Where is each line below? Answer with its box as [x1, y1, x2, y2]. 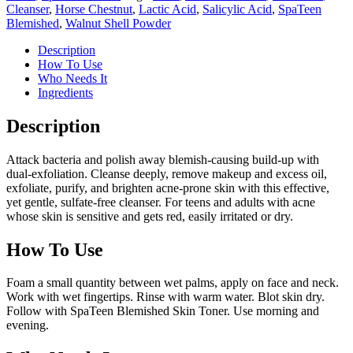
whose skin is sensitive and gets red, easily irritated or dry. [6, 209, 293, 223]
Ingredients [38, 85, 93, 99]
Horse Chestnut [55, 2, 132, 16]
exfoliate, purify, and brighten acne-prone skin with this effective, [6, 180, 329, 195]
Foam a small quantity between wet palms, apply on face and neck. [6, 276, 339, 290]
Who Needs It [38, 71, 107, 85]
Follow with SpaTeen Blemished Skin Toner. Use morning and [6, 304, 319, 318]
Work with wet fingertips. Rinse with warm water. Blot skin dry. [6, 290, 325, 304]
